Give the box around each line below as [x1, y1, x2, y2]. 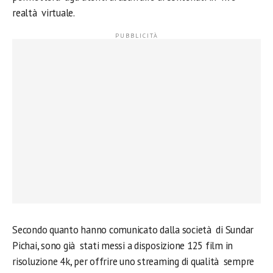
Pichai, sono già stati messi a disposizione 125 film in [12, 239, 233, 252]
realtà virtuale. [12, 6, 75, 19]
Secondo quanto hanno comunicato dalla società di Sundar [12, 223, 254, 236]
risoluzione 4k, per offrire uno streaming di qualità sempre [12, 255, 255, 268]
